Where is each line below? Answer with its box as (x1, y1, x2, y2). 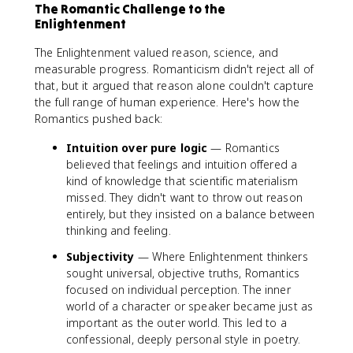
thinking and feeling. (66, 223, 171, 238)
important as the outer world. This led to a (66, 315, 287, 330)
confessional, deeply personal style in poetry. (66, 332, 301, 347)
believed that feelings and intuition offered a (66, 157, 298, 172)
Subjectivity (66, 249, 135, 264)
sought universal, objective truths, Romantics (66, 266, 299, 281)
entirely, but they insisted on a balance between (66, 206, 315, 221)
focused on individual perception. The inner (66, 282, 291, 297)
